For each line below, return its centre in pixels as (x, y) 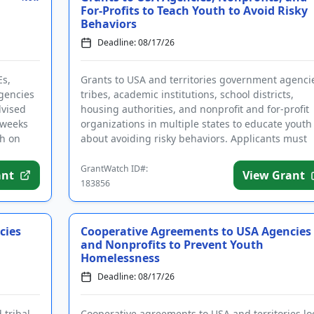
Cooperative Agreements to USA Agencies (196, 231)
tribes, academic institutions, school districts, (187, 94)
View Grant (274, 175)
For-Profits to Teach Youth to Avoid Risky (194, 11)
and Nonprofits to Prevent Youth (172, 245)
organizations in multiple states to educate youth (196, 124)
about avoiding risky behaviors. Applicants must (193, 138)
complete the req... (125, 153)
